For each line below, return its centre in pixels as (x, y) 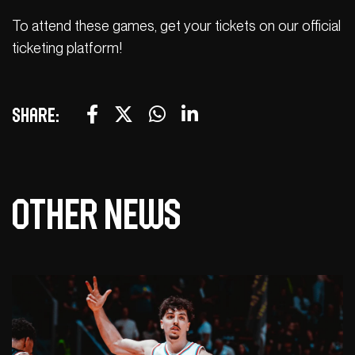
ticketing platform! (67, 48)
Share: (35, 115)
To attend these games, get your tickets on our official (176, 26)
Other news (96, 214)
